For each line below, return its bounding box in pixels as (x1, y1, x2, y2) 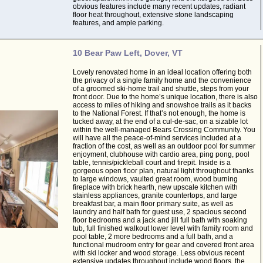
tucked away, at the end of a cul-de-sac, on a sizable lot (72, 117, 248, 126)
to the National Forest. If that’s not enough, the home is (72, 109, 245, 117)
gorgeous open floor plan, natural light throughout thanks (72, 167, 254, 175)
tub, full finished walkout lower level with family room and (72, 224, 253, 232)
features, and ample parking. (72, 19, 164, 27)
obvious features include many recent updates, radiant (72, 2, 245, 11)
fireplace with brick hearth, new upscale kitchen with (72, 183, 238, 191)
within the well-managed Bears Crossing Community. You (72, 126, 255, 134)
